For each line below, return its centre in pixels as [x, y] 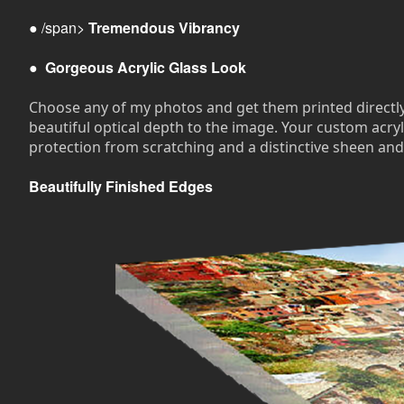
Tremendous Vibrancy [164, 28]
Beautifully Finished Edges [121, 187]
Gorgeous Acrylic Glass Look [146, 68]
